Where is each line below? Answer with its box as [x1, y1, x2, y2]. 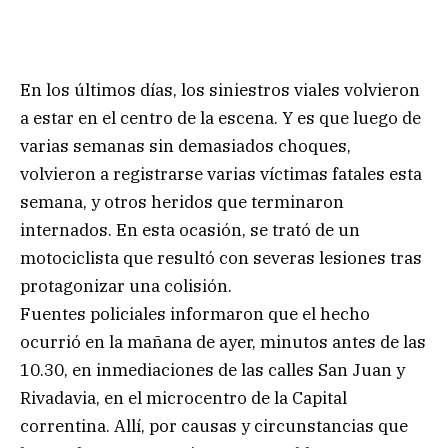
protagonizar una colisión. [20, 274, 232, 297]
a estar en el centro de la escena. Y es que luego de [20, 106, 421, 129]
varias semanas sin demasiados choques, [20, 134, 351, 157]
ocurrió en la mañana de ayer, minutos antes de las [20, 330, 426, 353]
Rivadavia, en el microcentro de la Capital [20, 386, 347, 409]
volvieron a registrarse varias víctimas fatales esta [20, 162, 422, 185]
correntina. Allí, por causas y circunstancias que [20, 414, 408, 437]
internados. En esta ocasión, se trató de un [20, 218, 360, 241]
